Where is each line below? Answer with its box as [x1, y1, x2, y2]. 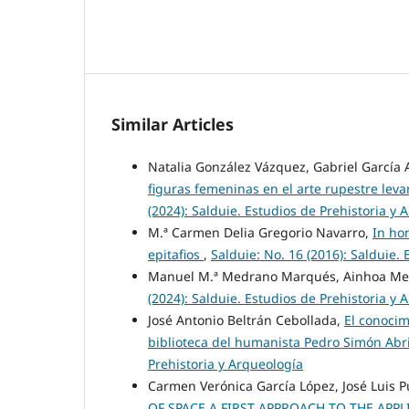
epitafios [148, 245, 204, 263]
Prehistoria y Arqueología [148, 354, 303, 372]
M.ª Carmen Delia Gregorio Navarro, [148, 223, 372, 241]
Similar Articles [111, 112, 234, 135]
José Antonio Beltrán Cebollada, [148, 310, 344, 329]
